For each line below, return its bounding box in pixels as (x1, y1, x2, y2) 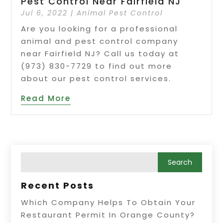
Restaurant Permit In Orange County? (21, 209, 196, 220)
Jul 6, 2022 (21, 7, 68, 18)
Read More (21, 93, 71, 104)
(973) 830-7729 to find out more (21, 60, 173, 71)
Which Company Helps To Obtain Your (21, 197, 196, 208)
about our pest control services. (21, 73, 172, 84)
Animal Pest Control (77, 7, 163, 18)
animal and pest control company (21, 35, 179, 46)
